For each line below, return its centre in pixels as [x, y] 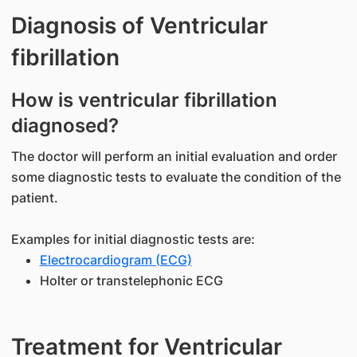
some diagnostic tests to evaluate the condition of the [176, 177]
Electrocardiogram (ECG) [116, 260]
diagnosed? [65, 126]
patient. [34, 198]
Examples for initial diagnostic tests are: [134, 239]
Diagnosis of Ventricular [139, 25]
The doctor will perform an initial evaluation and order [174, 156]
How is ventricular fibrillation [144, 100]
